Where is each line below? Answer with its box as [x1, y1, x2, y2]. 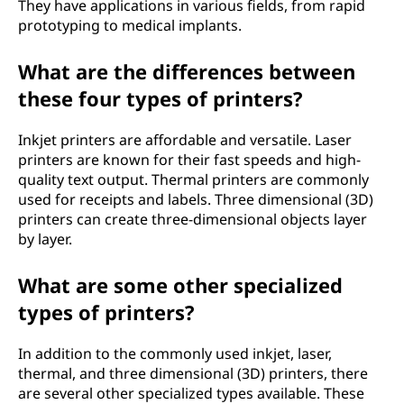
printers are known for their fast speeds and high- [18, 150, 361, 170]
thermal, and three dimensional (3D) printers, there [18, 363, 368, 383]
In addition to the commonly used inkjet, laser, [18, 344, 332, 363]
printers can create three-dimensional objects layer [18, 209, 367, 229]
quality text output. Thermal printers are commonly [18, 170, 369, 189]
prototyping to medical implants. [18, 15, 242, 35]
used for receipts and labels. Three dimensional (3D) [18, 189, 373, 209]
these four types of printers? [18, 85, 303, 112]
